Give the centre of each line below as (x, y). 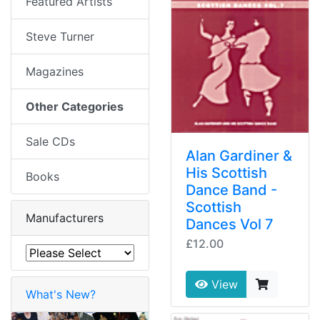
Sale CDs (50, 142)
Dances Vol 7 (230, 225)
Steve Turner (60, 37)
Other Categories (75, 107)
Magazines (55, 72)
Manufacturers (65, 218)
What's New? (61, 295)
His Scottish (226, 173)
